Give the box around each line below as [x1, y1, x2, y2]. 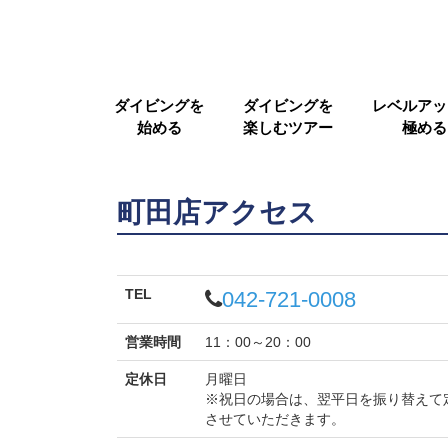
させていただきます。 [205, 410, 345, 427]
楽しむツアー [243, 118, 333, 136]
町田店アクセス [117, 197, 317, 228]
